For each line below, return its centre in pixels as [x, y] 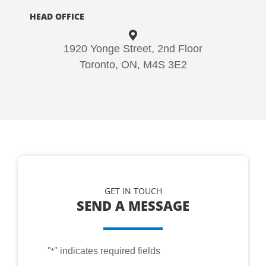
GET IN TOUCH [133, 191]
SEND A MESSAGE [133, 205]
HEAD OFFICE [57, 16]
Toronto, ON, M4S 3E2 [133, 64]
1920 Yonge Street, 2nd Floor [133, 48]
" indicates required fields [107, 251]
